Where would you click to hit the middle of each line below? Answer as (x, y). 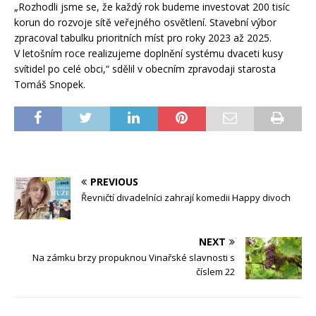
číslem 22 (215, 271)
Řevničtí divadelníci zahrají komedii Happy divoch (186, 197)
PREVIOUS (114, 181)
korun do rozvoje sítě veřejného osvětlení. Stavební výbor (145, 22)
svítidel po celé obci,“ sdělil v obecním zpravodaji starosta (145, 68)
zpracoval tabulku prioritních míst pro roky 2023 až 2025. (143, 37)
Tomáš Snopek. (50, 84)
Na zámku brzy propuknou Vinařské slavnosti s (134, 257)
